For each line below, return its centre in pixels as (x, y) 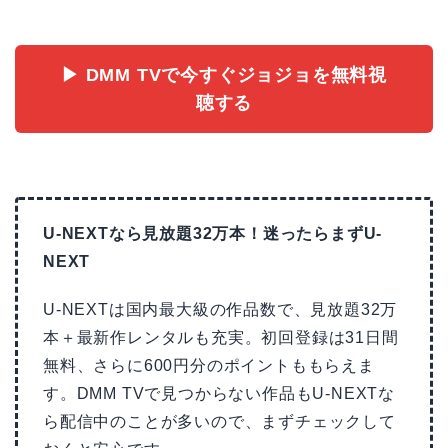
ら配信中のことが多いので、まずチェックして (219, 422)
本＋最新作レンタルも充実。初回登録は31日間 (221, 338)
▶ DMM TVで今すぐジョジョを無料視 (224, 75)
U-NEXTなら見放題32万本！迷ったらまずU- (213, 234)
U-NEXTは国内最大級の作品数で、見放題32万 (220, 310)
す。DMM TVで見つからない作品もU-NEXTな (219, 394)
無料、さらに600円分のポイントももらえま (209, 366)
